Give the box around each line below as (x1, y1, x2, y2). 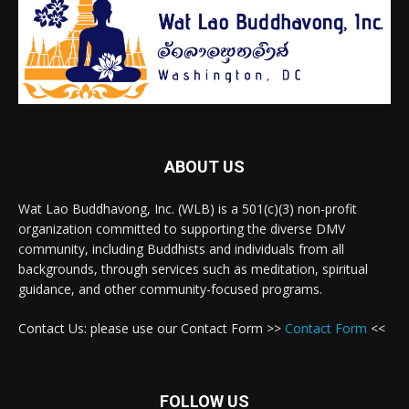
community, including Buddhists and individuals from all (18, 240, 344, 258)
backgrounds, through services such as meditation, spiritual (18, 260, 368, 278)
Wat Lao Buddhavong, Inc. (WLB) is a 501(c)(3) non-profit (18, 200, 357, 218)
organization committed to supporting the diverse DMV (18, 220, 345, 238)
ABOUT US (164, 157, 245, 177)
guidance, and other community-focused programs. (18, 280, 322, 299)
